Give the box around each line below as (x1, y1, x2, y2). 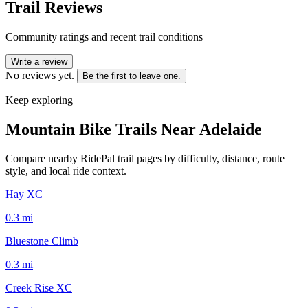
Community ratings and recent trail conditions (5, 30, 203, 43)
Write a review (11, 56, 67, 67)
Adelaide (199, 120, 262, 138)
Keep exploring (5, 93, 73, 106)
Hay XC (5, 188, 43, 200)
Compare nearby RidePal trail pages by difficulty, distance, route (5, 152, 285, 164)
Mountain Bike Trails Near (5, 120, 199, 138)
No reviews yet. (5, 69, 74, 81)
